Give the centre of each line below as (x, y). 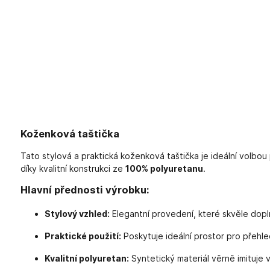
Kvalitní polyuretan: (86, 258)
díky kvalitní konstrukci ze (73, 168)
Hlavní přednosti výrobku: (85, 190)
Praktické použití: (83, 236)
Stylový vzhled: (77, 213)
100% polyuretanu (164, 168)
